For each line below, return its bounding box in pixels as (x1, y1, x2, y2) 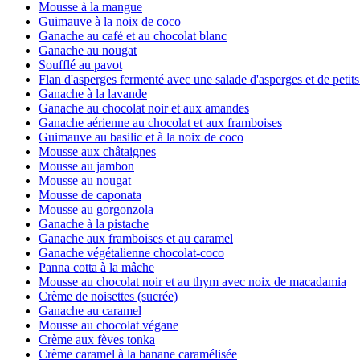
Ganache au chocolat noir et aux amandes (39, 101, 249, 115)
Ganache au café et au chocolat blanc (39, 29, 227, 43)
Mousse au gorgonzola (39, 202, 153, 216)
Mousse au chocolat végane (39, 318, 178, 332)
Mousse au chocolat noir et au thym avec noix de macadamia (39, 275, 346, 288)
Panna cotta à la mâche (39, 260, 154, 274)
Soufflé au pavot (39, 58, 122, 72)
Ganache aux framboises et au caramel (39, 231, 233, 245)
